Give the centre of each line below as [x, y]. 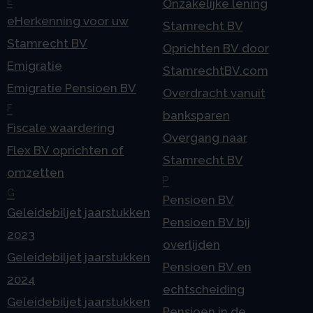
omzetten [36, 173]
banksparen [196, 116]
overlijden [191, 245]
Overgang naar [205, 138]
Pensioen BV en [207, 267]
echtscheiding [203, 290]
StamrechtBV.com [215, 71]
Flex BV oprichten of [65, 151]
